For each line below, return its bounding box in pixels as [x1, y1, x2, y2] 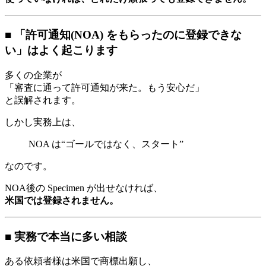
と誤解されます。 [5, 94, 81, 105]
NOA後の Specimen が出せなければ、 [5, 182, 163, 193]
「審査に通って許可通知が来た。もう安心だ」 [5, 82, 204, 93]
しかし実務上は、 [5, 116, 81, 127]
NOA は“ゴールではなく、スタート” [28, 138, 183, 149]
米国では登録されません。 [5, 195, 119, 205]
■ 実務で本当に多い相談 [5, 230, 127, 243]
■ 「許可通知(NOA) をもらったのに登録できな [5, 28, 242, 42]
